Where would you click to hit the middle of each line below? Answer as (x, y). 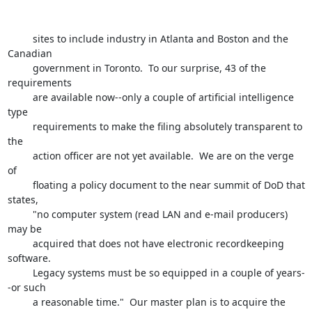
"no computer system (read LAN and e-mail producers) (20, 214)
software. (29, 258)
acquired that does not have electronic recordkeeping (20, 243)
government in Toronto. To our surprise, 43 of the (20, 68)
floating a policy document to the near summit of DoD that (20, 185)
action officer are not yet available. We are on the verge (20, 156)
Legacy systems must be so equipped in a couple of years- (20, 273)
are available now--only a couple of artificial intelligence (20, 97)
